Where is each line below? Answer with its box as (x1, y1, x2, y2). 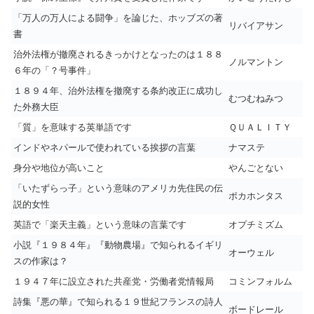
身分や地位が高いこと (13, 163, 104, 173)
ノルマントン (228, 57, 283, 67)
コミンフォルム (228, 276, 292, 287)
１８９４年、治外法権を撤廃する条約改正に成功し (13, 86, 223, 96)
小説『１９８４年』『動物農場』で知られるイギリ (13, 240, 223, 250)
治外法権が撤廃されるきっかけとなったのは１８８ (13, 49, 223, 60)
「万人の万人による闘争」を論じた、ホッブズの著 (13, 13, 223, 23)
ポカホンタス (228, 191, 283, 201)
